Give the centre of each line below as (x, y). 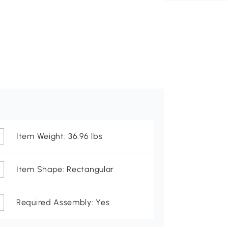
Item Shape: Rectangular (65, 169)
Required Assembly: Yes (63, 203)
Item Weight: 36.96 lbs (60, 136)
